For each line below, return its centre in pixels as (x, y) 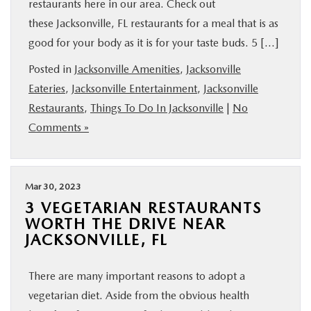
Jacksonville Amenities (127, 69)
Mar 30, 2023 (53, 186)
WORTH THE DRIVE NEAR (125, 224)
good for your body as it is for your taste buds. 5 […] (154, 43)
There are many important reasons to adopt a (137, 276)
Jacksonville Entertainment (134, 89)
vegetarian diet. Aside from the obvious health (139, 295)
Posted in (51, 69)
